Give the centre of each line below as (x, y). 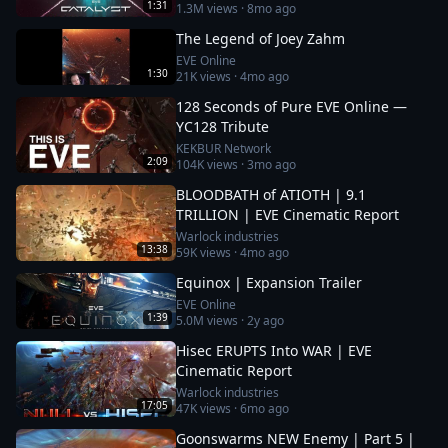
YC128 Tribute (222, 126)
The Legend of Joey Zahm (260, 38)
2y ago (265, 320)
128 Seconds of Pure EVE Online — (291, 106)
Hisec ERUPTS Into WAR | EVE (274, 350)
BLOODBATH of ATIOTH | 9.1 (271, 194)
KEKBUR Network (223, 148)
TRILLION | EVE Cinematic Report (287, 214)
